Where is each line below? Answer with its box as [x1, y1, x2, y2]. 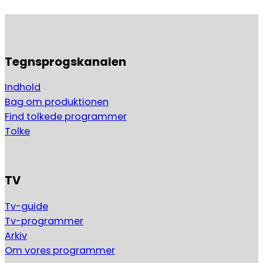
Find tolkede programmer [5, 110, 127, 124]
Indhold [5, 80, 41, 95]
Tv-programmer [5, 214, 83, 228]
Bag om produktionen [5, 95, 109, 109]
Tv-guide [5, 199, 48, 213]
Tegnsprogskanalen [5, 53, 126, 70]
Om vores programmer [5, 243, 115, 257]
